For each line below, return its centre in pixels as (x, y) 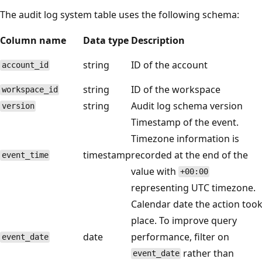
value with (155, 171)
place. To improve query (184, 220)
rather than (208, 253)
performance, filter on (180, 237)
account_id (25, 65)
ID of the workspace (176, 89)
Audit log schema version (187, 106)
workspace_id (30, 90)
